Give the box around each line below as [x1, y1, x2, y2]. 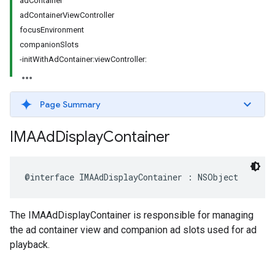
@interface [25, 171, 74, 183]
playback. [10, 239, 50, 250]
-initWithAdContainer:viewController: [20, 55, 147, 64]
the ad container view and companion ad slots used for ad [10, 224, 257, 236]
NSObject [198, 171, 238, 183]
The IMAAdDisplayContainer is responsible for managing [10, 209, 254, 221]
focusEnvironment [20, 25, 84, 34]
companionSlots [20, 40, 79, 49]
